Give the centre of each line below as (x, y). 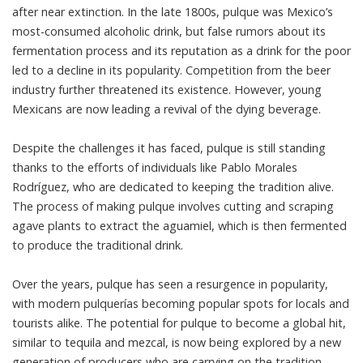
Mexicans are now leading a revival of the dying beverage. (167, 109)
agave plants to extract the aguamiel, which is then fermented (179, 226)
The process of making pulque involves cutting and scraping (173, 206)
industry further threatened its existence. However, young (167, 90)
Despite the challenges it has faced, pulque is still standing (169, 148)
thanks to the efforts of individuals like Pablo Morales (155, 167)
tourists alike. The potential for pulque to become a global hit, (179, 323)
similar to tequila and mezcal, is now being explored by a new (177, 342)
